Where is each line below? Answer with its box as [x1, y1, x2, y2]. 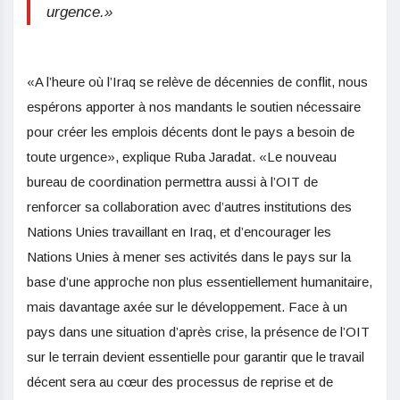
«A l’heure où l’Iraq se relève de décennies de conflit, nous [27, 73, 368, 89]
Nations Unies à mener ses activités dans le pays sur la [27, 248, 351, 264]
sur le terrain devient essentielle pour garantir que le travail [27, 348, 364, 364]
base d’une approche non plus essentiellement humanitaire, [27, 273, 372, 289]
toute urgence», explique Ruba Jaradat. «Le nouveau [27, 148, 337, 164]
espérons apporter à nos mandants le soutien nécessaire [27, 98, 361, 114]
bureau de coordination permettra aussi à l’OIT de [27, 173, 318, 189]
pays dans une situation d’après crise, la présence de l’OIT [27, 323, 370, 339]
